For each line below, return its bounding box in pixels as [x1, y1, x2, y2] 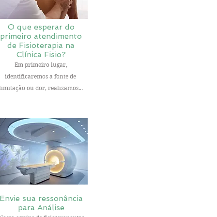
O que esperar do [7, 22, 75, 31]
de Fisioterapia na [7, 41, 75, 50]
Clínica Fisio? [16, 50, 66, 59]
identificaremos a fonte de [4, 73, 77, 80]
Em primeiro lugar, [15, 61, 68, 68]
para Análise [18, 203, 65, 212]
